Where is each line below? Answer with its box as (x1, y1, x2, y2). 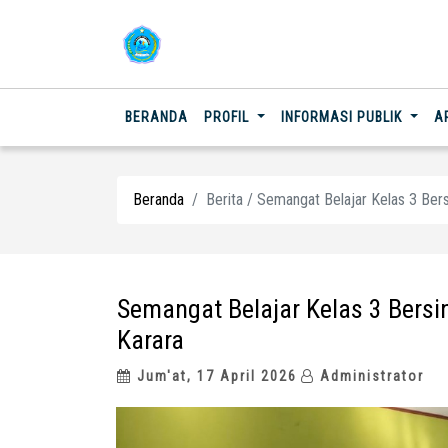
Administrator (315, 368, 424, 384)
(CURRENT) (187, 108, 258, 124)
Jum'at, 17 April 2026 (132, 368, 297, 384)
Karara (117, 325, 184, 355)
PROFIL (204, 109, 253, 125)
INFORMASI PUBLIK (280, 109, 406, 125)
